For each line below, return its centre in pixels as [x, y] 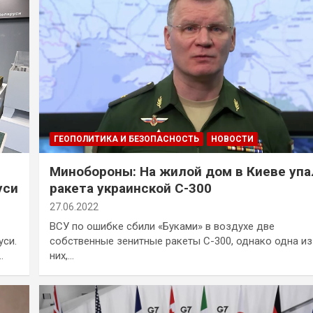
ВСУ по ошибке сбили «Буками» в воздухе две [162, 226]
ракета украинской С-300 [130, 188]
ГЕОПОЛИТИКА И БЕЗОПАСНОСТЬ [126, 139]
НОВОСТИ [232, 139]
